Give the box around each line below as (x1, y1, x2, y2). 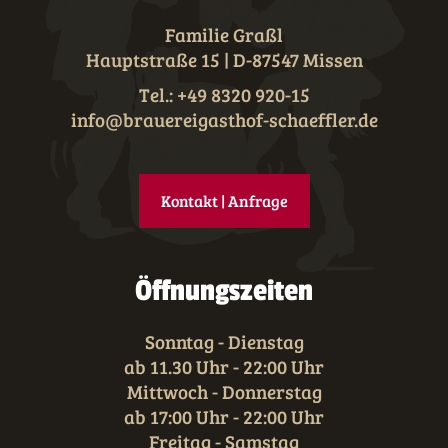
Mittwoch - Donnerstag (126, 379, 322, 405)
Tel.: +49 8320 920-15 (138, 82, 310, 108)
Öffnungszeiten (135, 273, 313, 310)
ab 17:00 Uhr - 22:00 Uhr (124, 404, 324, 430)
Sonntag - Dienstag (144, 329, 304, 355)
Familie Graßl (165, 22, 283, 48)
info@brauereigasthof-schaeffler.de (70, 107, 378, 133)
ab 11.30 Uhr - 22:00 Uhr (124, 354, 324, 380)
